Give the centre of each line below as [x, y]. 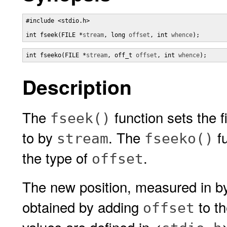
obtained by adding [83, 207]
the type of [57, 158]
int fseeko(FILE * [56, 55]
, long [116, 35]
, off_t [122, 55]
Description [77, 87]
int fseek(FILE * [54, 35]
